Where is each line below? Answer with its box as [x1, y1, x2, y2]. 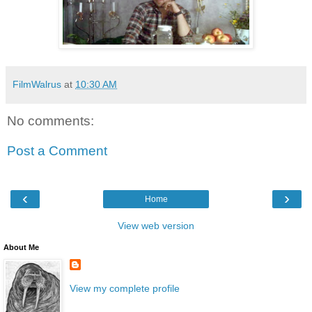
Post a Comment [7, 143, 107, 159]
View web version [118, 219, 194, 231]
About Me [3, 242, 39, 251]
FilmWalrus [13, 78, 61, 90]
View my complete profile [69, 282, 180, 294]
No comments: [7, 113, 94, 128]
